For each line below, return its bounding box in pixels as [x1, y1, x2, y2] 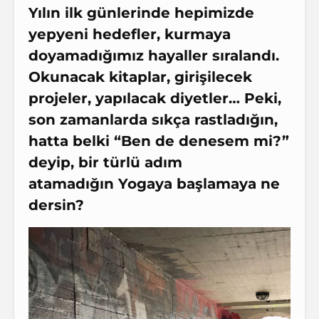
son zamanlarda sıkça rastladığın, [28, 111, 278, 129]
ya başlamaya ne [155, 175, 280, 193]
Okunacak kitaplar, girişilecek [28, 68, 252, 86]
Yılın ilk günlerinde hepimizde [28, 4, 254, 22]
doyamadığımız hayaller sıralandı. [28, 47, 279, 65]
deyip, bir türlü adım [28, 154, 182, 172]
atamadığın [28, 175, 114, 193]
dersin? [28, 197, 84, 214]
